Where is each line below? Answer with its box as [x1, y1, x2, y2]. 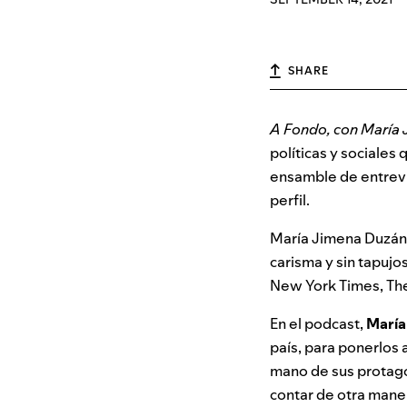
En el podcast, [270, 313, 366, 334]
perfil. [270, 190, 310, 211]
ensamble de [270, 166, 358, 187]
